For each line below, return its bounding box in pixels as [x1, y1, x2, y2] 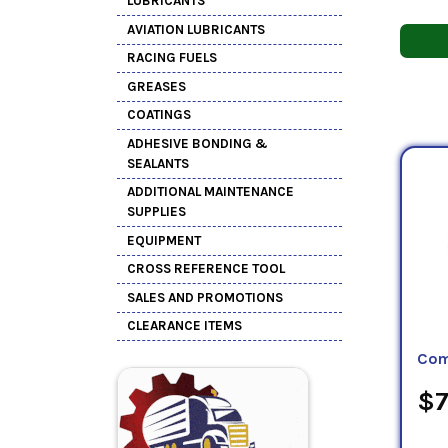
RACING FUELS [127, 50, 217, 66]
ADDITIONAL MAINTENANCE [127, 184, 294, 200]
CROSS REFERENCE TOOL [127, 261, 285, 277]
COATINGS [127, 107, 191, 123]
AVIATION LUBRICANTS [127, 21, 265, 37]
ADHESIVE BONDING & [127, 135, 268, 151]
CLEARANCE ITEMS [127, 318, 242, 334]
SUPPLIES [127, 204, 186, 220]
